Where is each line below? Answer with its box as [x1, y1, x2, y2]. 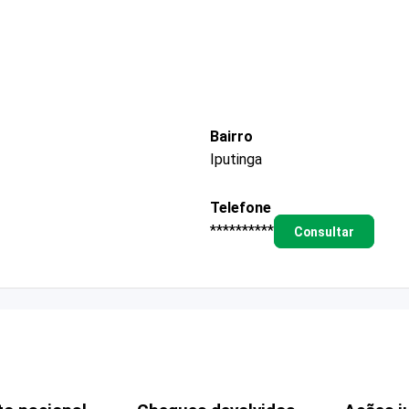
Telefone [210, 198, 271, 216]
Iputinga [210, 150, 262, 168]
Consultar [293, 224, 354, 239]
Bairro [210, 127, 253, 145]
